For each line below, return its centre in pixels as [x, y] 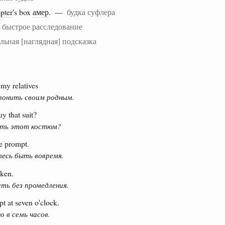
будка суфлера [91, 12]
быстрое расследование [42, 26]
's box [23, 12]
